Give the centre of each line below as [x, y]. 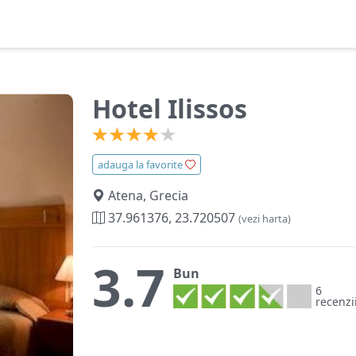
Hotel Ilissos [170, 108]
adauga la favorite [141, 164]
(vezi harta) [265, 219]
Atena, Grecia [147, 195]
